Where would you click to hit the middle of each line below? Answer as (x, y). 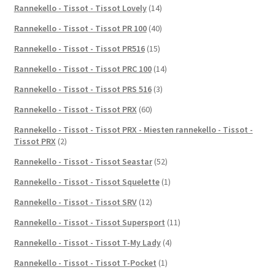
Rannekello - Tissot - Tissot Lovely (80, 8)
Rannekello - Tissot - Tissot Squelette (87, 181)
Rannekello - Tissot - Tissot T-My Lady (87, 242)
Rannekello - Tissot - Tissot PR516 (79, 48)
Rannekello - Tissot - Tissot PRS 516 (83, 89)
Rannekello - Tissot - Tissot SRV (75, 202)
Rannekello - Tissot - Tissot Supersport (89, 222)
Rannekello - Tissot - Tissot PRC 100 (83, 68)
